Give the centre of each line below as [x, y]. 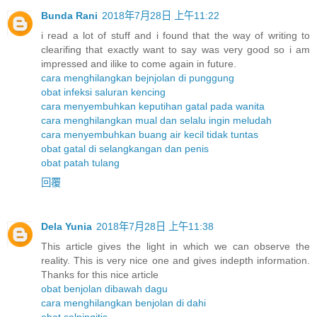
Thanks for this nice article [100, 275]
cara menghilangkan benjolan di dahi [123, 303]
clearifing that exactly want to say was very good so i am [175, 50]
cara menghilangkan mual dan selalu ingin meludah [156, 121]
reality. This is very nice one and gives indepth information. [175, 261]
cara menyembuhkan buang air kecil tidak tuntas [150, 135]
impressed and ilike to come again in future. [139, 64]
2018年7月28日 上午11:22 [161, 16]
